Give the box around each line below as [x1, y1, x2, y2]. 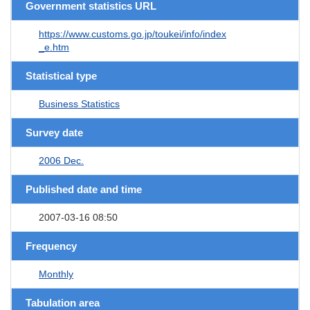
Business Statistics [39, 98, 120, 109]
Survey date [26, 126, 83, 138]
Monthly [39, 268, 73, 280]
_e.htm [39, 41, 69, 53]
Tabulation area [26, 296, 100, 309]
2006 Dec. [39, 154, 84, 166]
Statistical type [26, 69, 97, 82]
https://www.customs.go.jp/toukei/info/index [39, 28, 226, 39]
